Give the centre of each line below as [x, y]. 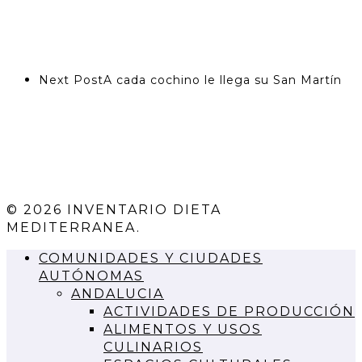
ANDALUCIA [118, 293]
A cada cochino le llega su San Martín [223, 80]
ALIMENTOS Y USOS [183, 329]
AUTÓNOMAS [91, 276]
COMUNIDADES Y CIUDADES [151, 258]
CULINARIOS [153, 347]
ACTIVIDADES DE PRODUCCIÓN [229, 311]
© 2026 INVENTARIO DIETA [114, 209]
